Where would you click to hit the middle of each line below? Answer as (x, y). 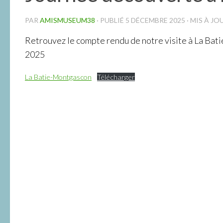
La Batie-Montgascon (58, 77)
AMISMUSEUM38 (67, 20)
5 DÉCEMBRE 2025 (155, 20)
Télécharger (116, 77)
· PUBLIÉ (111, 20)
